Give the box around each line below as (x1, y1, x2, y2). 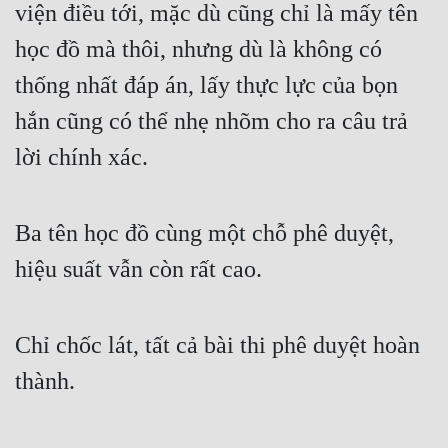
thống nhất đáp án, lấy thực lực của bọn (15, 72, 398, 99)
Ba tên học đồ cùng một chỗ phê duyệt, (15, 220, 394, 247)
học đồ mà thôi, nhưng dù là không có (15, 36, 382, 63)
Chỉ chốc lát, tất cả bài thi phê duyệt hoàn (15, 332, 420, 359)
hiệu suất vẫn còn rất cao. (15, 256, 262, 283)
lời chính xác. (15, 144, 148, 171)
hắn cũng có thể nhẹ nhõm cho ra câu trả (15, 108, 408, 135)
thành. (15, 368, 75, 395)
